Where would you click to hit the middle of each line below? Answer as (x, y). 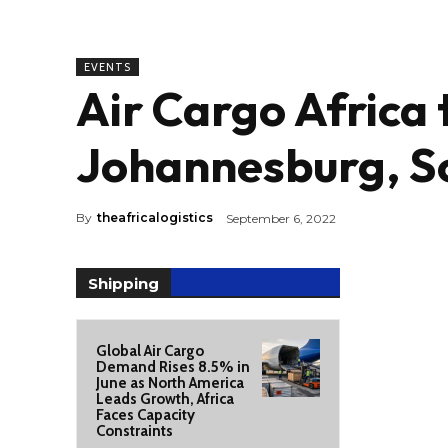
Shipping (123, 283)
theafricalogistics (155, 218)
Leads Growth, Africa (165, 399)
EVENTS (107, 67)
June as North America (170, 383)
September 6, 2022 (281, 218)
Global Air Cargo (150, 351)
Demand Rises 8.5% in (173, 367)
